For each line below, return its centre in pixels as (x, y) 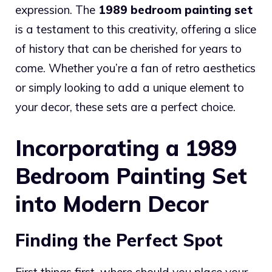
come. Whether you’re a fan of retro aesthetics (135, 68)
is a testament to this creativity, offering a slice (136, 29)
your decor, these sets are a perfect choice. (125, 107)
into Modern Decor (112, 203)
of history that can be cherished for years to (128, 49)
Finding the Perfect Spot (119, 240)
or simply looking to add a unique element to (130, 88)
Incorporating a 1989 (126, 148)
